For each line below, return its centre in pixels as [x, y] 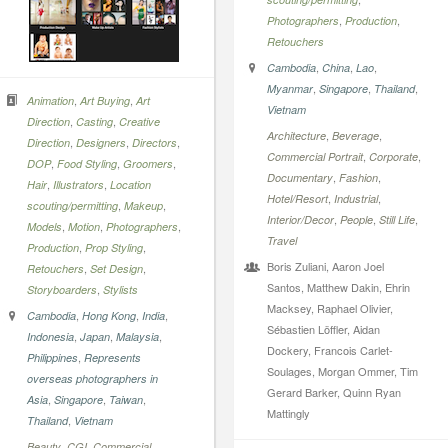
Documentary [300, 177]
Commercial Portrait [315, 156]
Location [130, 184]
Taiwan [126, 399]
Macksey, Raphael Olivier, [330, 308]
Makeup [143, 205]
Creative [139, 121]
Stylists [120, 289]
